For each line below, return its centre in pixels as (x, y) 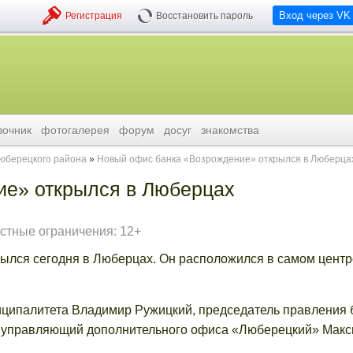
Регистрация (94, 16)
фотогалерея (75, 130)
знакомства (230, 130)
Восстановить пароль (204, 16)
